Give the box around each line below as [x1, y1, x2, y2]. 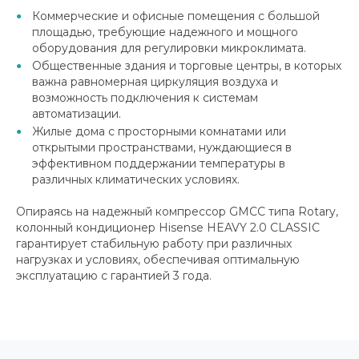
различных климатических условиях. [32, 172, 240, 188]
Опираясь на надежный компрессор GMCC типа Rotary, [16, 204, 338, 220]
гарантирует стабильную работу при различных [16, 236, 292, 252]
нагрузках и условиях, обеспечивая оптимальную [16, 252, 300, 268]
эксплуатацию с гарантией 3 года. [16, 268, 212, 284]
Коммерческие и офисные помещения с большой [32, 9, 320, 24]
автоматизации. [32, 107, 121, 122]
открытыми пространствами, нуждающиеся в [32, 140, 292, 155]
